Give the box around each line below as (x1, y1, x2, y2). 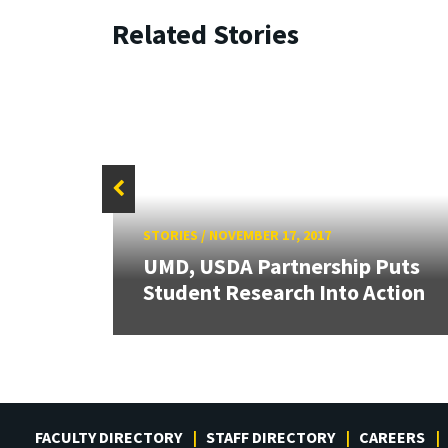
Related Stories (112, 16, 299, 53)
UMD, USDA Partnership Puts (142, 252, 420, 281)
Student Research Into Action (142, 278, 425, 307)
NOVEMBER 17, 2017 (208, 225, 331, 244)
